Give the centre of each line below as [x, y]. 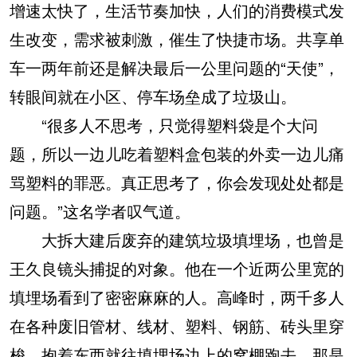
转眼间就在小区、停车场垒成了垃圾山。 [153, 96]
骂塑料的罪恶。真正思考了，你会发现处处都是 [177, 182]
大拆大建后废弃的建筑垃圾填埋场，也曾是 [177, 239]
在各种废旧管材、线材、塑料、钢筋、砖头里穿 [177, 325]
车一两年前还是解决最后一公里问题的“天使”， [175, 67]
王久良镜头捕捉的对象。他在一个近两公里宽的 [177, 268]
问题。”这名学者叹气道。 [100, 210]
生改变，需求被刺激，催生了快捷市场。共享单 [177, 38]
